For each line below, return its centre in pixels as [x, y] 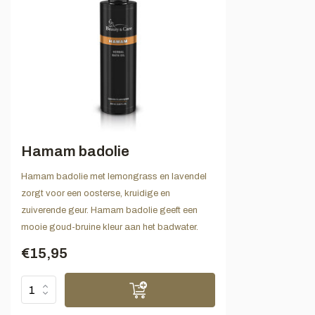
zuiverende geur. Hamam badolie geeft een [109, 210]
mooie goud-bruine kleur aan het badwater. [110, 227]
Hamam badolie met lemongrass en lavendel [114, 176]
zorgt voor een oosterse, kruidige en [96, 193]
